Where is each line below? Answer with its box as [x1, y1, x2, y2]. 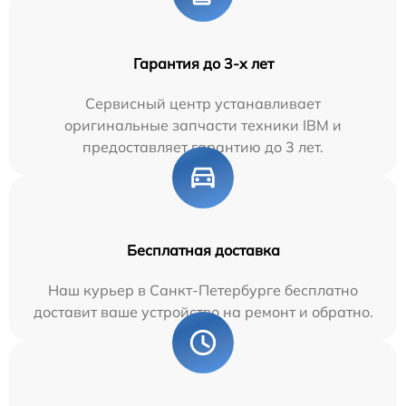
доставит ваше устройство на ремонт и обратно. [33, 303, 373, 322]
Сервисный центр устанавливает [85, 94, 321, 113]
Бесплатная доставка [126, 241, 280, 260]
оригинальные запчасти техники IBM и [64, 116, 342, 135]
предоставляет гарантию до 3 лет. [82, 138, 324, 157]
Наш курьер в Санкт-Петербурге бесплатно [48, 281, 358, 300]
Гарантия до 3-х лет [132, 54, 274, 73]
